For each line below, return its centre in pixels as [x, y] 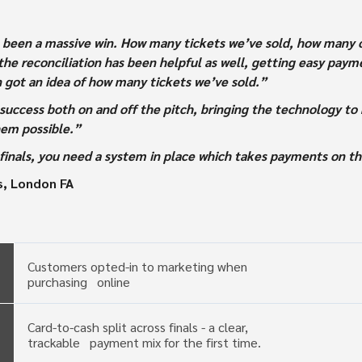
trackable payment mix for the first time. [137, 343]
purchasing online [72, 282]
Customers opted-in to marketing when [145, 267]
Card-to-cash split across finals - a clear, [131, 327]
